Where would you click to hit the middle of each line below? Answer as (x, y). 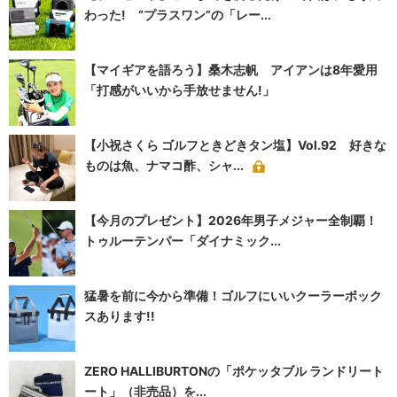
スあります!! (120, 316)
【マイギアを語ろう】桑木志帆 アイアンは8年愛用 (231, 70)
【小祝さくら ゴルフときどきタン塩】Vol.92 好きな (235, 145)
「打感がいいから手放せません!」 (179, 90)
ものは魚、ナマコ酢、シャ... (164, 166)
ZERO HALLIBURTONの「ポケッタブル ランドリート (234, 371)
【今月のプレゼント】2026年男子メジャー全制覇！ (231, 221)
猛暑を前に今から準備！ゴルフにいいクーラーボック (233, 296)
